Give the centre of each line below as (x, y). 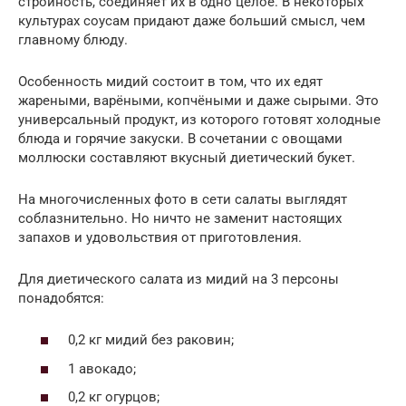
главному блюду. (73, 39)
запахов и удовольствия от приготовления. (160, 237)
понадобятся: (61, 298)
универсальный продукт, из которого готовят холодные (199, 119)
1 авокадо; (102, 368)
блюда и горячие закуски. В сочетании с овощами (180, 138)
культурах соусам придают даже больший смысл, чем (192, 20)
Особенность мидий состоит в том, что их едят (170, 81)
